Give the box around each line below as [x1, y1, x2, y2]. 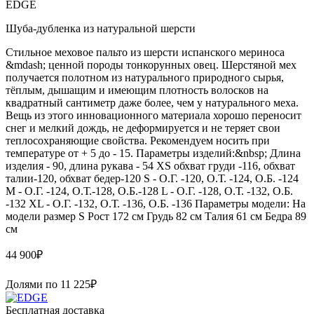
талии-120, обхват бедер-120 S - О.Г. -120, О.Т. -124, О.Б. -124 [6, 172, 299, 184]
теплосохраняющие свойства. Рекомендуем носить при [6, 134, 270, 146]
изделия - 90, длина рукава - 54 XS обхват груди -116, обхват [6, 159, 295, 172]
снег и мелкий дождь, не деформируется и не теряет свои [6, 121, 280, 134]
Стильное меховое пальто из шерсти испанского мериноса [6, 46, 285, 58]
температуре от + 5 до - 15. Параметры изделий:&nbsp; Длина [6, 146, 301, 159]
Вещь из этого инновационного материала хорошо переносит [6, 109, 301, 121]
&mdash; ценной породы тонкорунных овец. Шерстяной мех [6, 58, 296, 71]
